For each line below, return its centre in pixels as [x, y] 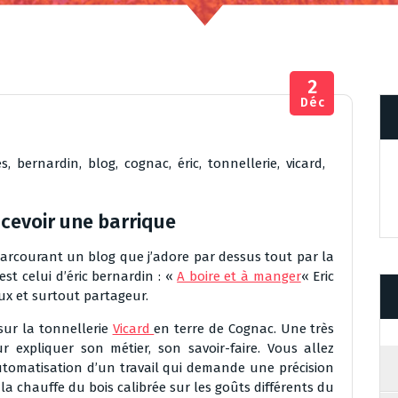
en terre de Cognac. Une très [244, 329]
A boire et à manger [239, 276]
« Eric [318, 276]
